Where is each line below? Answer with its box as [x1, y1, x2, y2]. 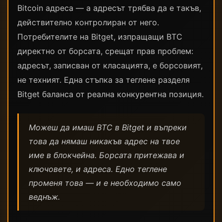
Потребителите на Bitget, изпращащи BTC [17, 32, 182, 42]
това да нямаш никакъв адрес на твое [29, 136, 180, 146]
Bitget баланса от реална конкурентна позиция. [17, 89, 204, 99]
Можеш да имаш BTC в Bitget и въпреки [29, 122, 187, 132]
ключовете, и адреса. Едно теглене [29, 164, 167, 174]
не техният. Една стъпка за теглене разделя [17, 75, 190, 85]
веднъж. [29, 192, 60, 202]
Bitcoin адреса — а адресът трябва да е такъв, [17, 3, 201, 13]
